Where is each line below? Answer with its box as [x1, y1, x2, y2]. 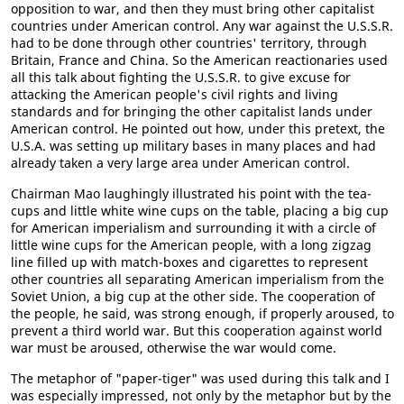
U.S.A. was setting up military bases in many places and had [11, 137, 376, 154]
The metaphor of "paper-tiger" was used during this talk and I [11, 370, 390, 387]
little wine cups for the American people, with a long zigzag [11, 236, 372, 253]
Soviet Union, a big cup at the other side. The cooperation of [11, 288, 375, 305]
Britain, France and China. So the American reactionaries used [11, 51, 388, 69]
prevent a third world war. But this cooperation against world [11, 322, 382, 339]
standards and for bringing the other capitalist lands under [11, 103, 372, 120]
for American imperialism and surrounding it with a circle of [11, 219, 376, 236]
